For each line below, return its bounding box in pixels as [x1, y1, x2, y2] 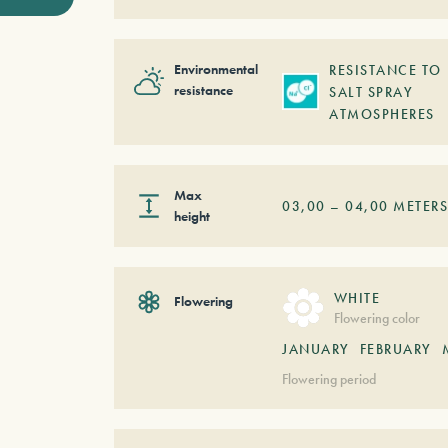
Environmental [173, 59, 258, 78]
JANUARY [282, 340, 350, 359]
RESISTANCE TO [329, 60, 442, 79]
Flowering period [282, 370, 377, 389]
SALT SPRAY [329, 82, 414, 101]
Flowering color [333, 309, 420, 328]
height [173, 206, 210, 225]
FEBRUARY [359, 340, 432, 359]
